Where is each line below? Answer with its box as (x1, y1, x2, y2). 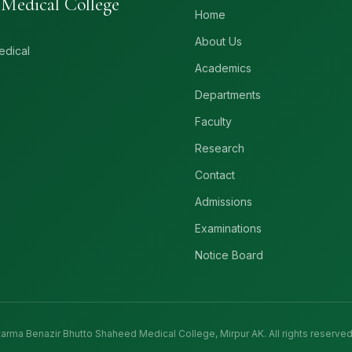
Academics (195, 61, 251, 75)
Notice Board (195, 248, 263, 262)
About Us (195, 35, 242, 48)
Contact (195, 168, 235, 181)
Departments (195, 88, 261, 101)
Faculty (195, 115, 232, 128)
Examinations (195, 222, 262, 235)
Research (195, 141, 244, 155)
